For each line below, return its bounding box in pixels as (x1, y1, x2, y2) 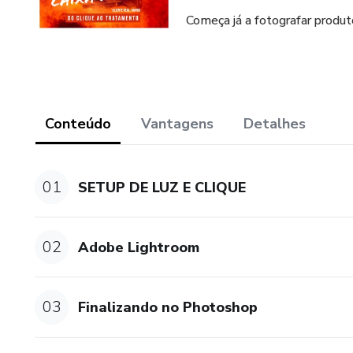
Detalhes (243, 114, 306, 133)
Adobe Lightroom (78, 237, 200, 257)
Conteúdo (45, 114, 111, 133)
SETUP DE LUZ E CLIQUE (78, 177, 247, 197)
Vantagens (141, 114, 214, 133)
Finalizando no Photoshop (78, 297, 258, 317)
